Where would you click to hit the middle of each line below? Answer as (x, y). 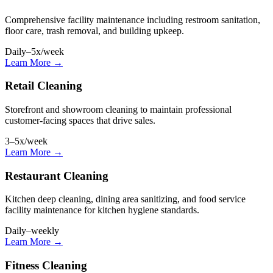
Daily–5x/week (34, 51)
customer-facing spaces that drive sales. (80, 120)
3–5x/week (26, 141)
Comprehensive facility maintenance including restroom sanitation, (133, 19)
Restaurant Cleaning (57, 175)
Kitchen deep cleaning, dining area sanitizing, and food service (125, 199)
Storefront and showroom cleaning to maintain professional (118, 109)
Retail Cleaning (44, 86)
